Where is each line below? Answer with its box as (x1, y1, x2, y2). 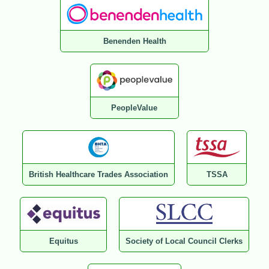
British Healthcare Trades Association (29, 170, 169, 180)
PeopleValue (111, 103, 158, 113)
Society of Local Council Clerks (125, 237, 243, 246)
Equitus (49, 237, 78, 246)
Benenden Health (103, 37, 166, 46)
